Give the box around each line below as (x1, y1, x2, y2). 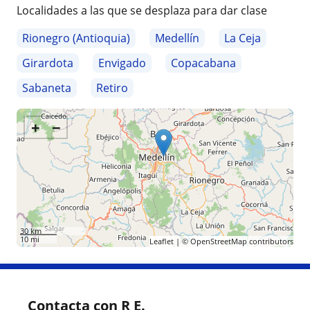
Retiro (96, 80, 128, 96)
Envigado (98, 55, 146, 71)
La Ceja (224, 30, 261, 46)
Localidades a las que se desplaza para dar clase (17, 3, 267, 19)
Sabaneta (22, 80, 71, 96)
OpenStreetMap (190, 236, 247, 247)
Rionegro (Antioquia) (22, 30, 130, 46)
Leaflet (149, 236, 174, 247)
